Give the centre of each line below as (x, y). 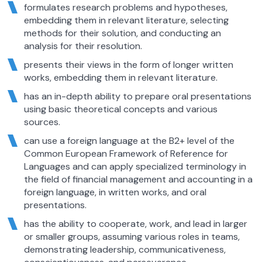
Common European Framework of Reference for (126, 153)
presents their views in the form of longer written (128, 64)
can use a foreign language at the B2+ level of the (129, 140)
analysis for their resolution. (83, 46)
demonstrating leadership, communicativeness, (125, 249)
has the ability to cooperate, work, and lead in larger (135, 223)
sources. (42, 122)
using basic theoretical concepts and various (120, 109)
